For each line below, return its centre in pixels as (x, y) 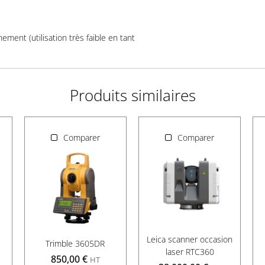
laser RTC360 (190, 252)
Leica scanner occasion (190, 240)
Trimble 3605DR (75, 244)
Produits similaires (132, 96)
